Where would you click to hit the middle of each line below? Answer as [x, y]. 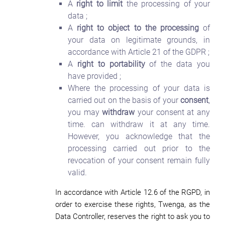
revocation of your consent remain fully [139, 160]
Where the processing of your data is [139, 88]
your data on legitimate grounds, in [139, 40]
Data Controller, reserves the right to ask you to [133, 216]
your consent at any [173, 112]
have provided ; [94, 76]
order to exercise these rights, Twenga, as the [133, 204]
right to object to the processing [138, 28]
